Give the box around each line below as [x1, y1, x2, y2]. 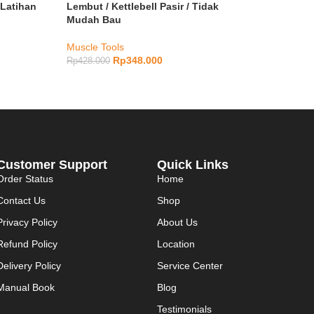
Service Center [156, 259, 223, 271]
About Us [156, 216, 198, 228]
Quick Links [156, 157, 228, 172]
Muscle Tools [67, 41, 125, 53]
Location [156, 238, 195, 250]
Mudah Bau [67, 13, 122, 25]
